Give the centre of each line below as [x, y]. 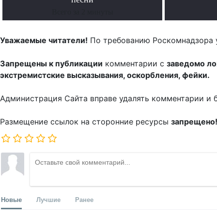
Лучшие [48, 200]
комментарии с [135, 64]
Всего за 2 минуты [82, 12]
